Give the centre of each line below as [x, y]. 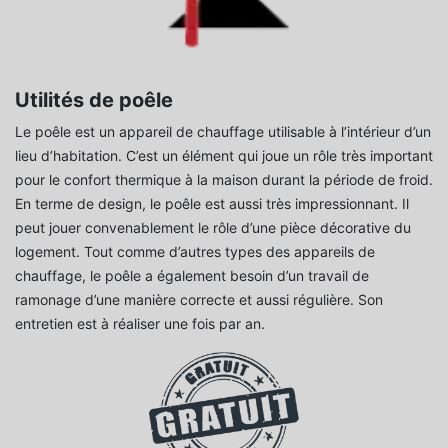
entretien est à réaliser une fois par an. [140, 323]
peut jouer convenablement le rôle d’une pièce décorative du [213, 227]
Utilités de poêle [94, 99]
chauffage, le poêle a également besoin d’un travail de [192, 275]
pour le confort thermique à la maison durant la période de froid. [224, 179]
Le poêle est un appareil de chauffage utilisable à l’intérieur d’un [223, 131]
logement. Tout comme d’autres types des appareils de [195, 251]
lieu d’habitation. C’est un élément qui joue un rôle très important [224, 155]
